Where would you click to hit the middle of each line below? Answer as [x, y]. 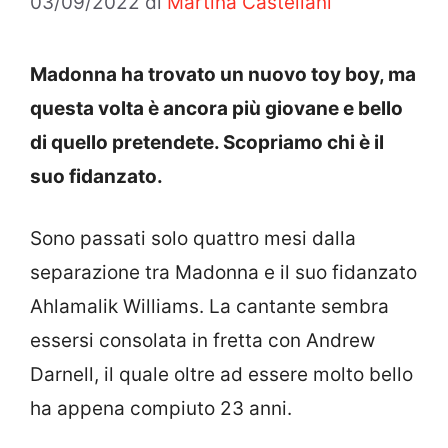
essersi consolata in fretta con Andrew [202, 341]
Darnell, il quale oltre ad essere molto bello [221, 375]
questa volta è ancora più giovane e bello [216, 108]
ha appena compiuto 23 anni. [161, 409]
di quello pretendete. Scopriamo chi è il [207, 142]
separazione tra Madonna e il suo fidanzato [223, 273]
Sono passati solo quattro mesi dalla [193, 239]
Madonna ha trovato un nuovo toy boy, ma [223, 74]
